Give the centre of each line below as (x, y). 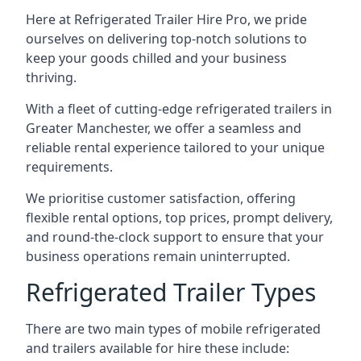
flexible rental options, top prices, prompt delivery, (179, 218)
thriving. (51, 77)
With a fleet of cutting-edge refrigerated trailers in (179, 109)
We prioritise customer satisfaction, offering (161, 198)
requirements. (69, 167)
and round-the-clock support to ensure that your (175, 237)
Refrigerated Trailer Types (171, 292)
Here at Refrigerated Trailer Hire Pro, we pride (166, 19)
